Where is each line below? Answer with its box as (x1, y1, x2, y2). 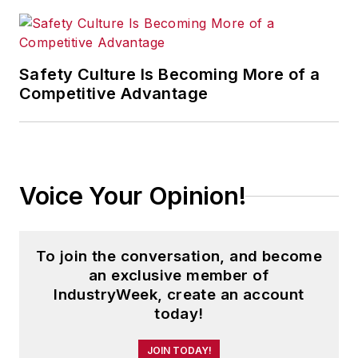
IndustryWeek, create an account (54, 285, 304, 304)
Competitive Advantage (19, 84, 209, 103)
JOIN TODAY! (146, 344, 212, 356)
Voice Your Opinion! (19, 181, 246, 210)
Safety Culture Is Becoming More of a (19, 65, 320, 84)
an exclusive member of (89, 266, 269, 284)
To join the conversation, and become (35, 247, 323, 265)
